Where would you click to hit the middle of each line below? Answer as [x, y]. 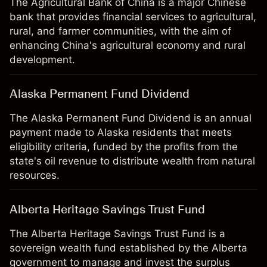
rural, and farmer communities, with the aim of [120, 31]
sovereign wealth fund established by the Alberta [128, 248]
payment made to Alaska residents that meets [121, 132]
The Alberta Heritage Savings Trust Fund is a [117, 234]
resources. [35, 175]
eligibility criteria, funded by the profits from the [124, 147]
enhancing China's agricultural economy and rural [128, 45]
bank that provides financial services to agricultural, [133, 17]
